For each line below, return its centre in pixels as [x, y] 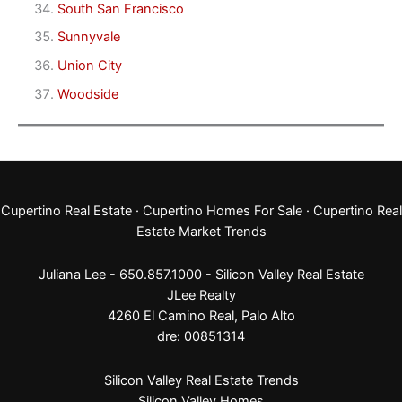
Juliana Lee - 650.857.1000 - [127, 275]
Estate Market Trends [201, 231]
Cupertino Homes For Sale [222, 210]
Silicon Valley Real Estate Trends [201, 380]
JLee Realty [201, 296]
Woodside [87, 95]
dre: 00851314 [201, 337]
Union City [89, 66]
